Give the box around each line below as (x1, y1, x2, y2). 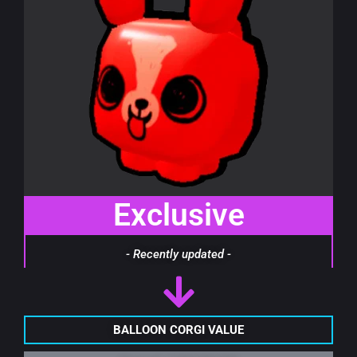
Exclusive (112, 196, 245, 233)
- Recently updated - (126, 247, 231, 262)
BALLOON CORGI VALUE (113, 322, 244, 337)
